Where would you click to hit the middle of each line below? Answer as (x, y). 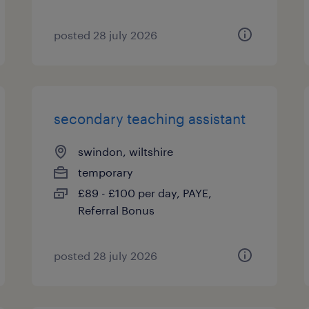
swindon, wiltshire (126, 151)
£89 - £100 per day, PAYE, (145, 193)
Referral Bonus (117, 210)
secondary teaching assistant (150, 119)
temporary (106, 172)
